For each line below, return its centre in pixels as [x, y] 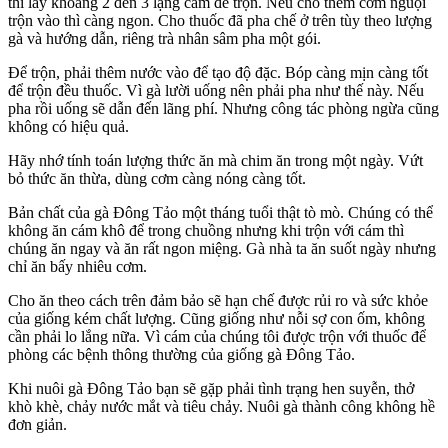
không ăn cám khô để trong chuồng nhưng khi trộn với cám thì [206, 230]
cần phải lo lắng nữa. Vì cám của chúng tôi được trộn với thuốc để [217, 336]
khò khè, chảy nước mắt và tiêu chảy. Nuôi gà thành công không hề [221, 406]
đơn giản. [37, 424]
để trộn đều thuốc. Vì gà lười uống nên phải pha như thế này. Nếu [216, 90]
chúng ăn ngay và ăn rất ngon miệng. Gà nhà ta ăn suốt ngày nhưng [222, 248]
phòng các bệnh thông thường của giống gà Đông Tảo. [181, 354]
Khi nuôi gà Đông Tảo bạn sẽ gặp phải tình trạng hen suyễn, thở [211, 388]
